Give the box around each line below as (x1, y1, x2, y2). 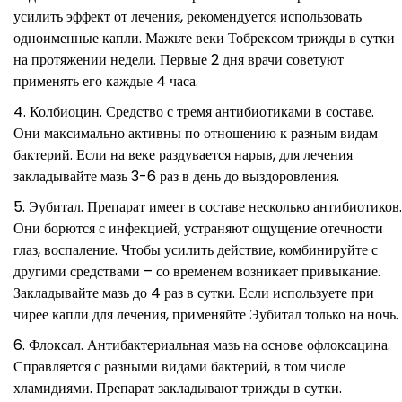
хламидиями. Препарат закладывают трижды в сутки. (13, 377, 342, 398)
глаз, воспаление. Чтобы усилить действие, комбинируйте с (13, 239, 378, 260)
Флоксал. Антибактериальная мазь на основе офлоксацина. (29, 334, 390, 355)
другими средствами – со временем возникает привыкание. (13, 260, 380, 282)
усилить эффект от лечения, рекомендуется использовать (13, 5, 362, 27)
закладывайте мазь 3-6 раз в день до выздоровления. (13, 165, 339, 187)
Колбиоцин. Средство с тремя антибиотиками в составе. (30, 100, 374, 122)
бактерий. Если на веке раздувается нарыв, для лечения (13, 144, 353, 165)
